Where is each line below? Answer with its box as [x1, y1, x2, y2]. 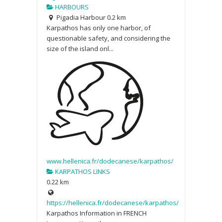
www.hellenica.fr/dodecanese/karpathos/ [47, 156, 173, 166]
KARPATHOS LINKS [54, 166, 110, 176]
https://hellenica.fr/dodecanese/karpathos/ [47, 198, 179, 207]
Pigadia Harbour [55, 12, 106, 22]
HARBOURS [54, 2, 89, 11]
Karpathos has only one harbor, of [47, 23, 151, 32]
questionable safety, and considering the [47, 33, 170, 43]
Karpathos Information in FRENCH [47, 208, 147, 218]
